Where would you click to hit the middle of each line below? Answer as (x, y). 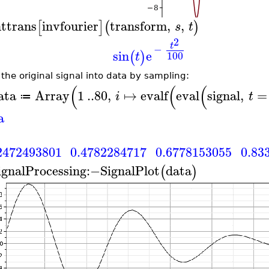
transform (138, 26)
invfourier (70, 26)
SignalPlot (130, 170)
